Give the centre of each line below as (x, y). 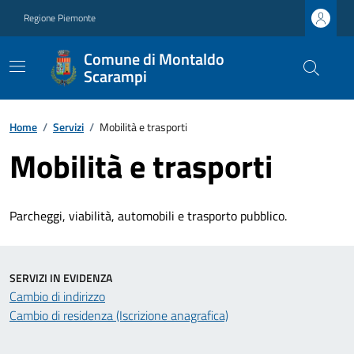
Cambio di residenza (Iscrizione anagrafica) (119, 315)
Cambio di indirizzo (57, 296)
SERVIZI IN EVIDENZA (61, 278)
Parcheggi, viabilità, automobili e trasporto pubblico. (148, 216)
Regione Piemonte (60, 18)
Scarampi (115, 76)
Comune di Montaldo (154, 59)
